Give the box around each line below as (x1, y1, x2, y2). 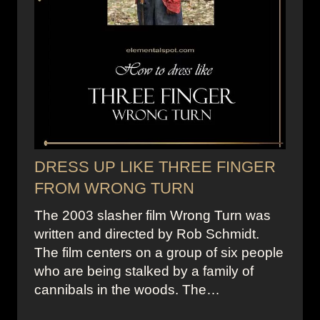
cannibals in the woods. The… (34, 282, 220, 298)
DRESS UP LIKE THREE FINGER (34, 158, 276, 176)
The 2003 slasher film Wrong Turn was (34, 208, 271, 224)
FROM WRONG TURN (34, 179, 194, 198)
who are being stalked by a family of (34, 264, 254, 279)
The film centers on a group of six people (34, 245, 284, 261)
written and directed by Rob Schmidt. (34, 226, 259, 242)
